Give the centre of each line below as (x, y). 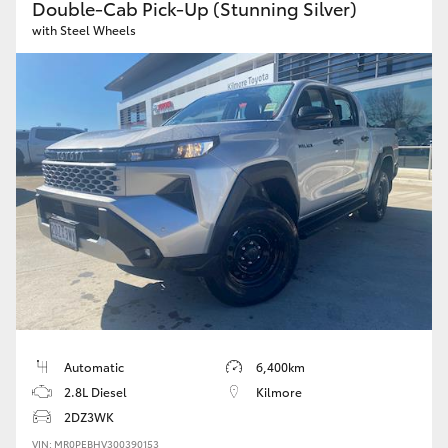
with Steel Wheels (84, 29)
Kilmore (279, 392)
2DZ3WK (89, 417)
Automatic (94, 367)
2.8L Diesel (95, 392)
